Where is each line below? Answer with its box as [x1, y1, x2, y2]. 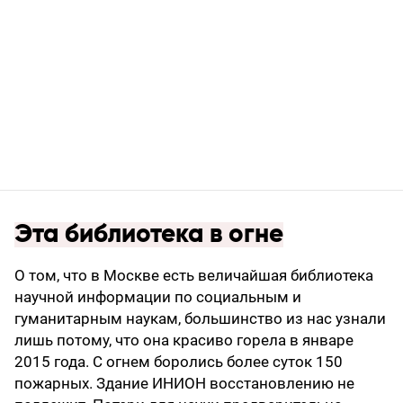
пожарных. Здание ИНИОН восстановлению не [14, 373, 354, 392]
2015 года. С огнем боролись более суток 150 [14, 352, 343, 371]
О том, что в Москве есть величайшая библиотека [14, 265, 373, 284]
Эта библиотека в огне [14, 221, 283, 247]
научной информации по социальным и [14, 287, 301, 306]
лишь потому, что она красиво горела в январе [14, 330, 354, 349]
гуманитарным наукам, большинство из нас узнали [14, 309, 386, 327]
